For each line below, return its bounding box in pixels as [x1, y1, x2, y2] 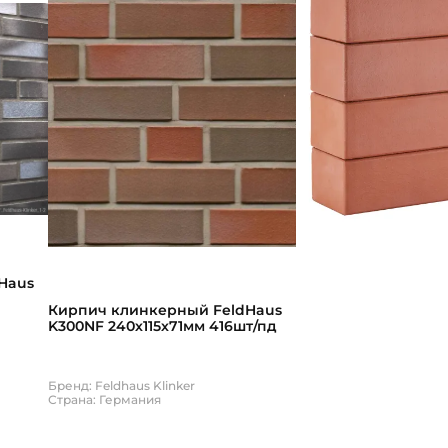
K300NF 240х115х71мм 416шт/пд [48, 316, 277, 335]
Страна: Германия [48, 392, 161, 407]
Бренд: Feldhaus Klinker [48, 378, 195, 393]
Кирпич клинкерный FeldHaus [48, 300, 282, 319]
